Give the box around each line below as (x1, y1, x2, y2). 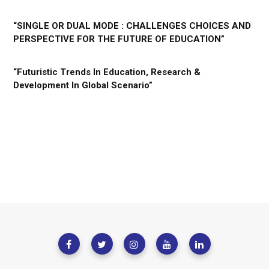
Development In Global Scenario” (13, 80, 153, 91)
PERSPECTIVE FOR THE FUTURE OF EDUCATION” (13, 34, 225, 45)
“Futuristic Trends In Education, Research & (13, 67, 201, 78)
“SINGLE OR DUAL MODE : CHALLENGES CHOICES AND (13, 20, 251, 32)
